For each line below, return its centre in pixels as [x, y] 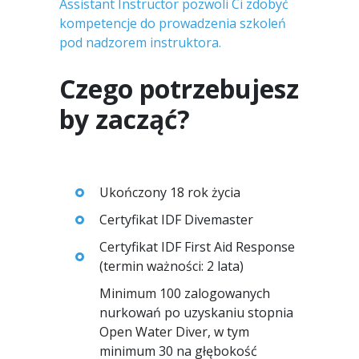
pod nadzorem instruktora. [140, 42]
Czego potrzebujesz [179, 89]
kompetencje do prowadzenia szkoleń [173, 23]
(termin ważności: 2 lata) [171, 266]
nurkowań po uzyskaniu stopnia [196, 313]
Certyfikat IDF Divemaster [176, 220]
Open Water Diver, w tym [174, 332]
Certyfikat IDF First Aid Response [197, 247]
